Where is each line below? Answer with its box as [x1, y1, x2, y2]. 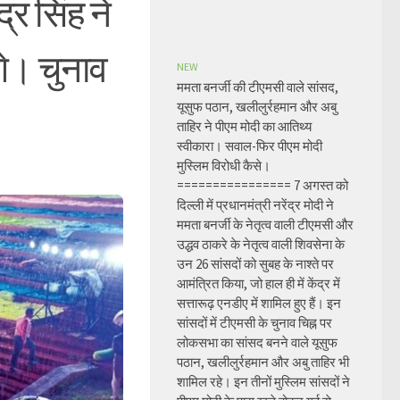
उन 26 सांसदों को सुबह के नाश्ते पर [177, 255, 334, 272]
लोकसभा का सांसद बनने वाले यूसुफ [177, 334, 337, 351]
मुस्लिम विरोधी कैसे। [177, 157, 271, 174]
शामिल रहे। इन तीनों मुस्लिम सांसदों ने [177, 373, 350, 390]
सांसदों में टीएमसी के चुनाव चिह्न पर [177, 314, 332, 331]
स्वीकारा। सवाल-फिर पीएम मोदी [177, 137, 322, 154]
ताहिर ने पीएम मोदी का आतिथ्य [177, 118, 312, 135]
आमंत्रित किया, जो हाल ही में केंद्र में [177, 275, 340, 292]
